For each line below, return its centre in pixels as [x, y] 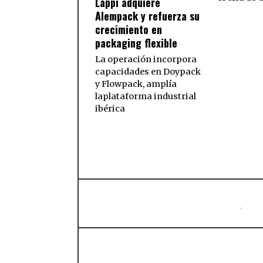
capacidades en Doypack [148, 71]
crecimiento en [129, 29]
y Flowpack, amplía [136, 84]
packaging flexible [136, 43]
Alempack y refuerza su [147, 16]
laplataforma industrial [146, 96]
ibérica [110, 108]
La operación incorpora [146, 59]
